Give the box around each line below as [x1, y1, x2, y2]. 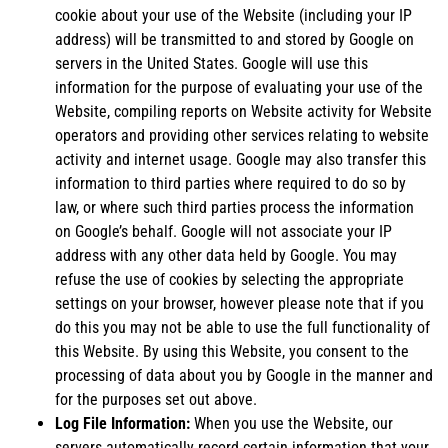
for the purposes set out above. [55, 389, 257, 409]
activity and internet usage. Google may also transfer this [55, 149, 426, 169]
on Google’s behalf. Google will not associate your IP [55, 221, 392, 241]
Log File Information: [55, 413, 190, 433]
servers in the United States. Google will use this [55, 53, 368, 73]
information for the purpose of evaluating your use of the [55, 77, 423, 97]
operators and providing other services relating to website [55, 125, 429, 145]
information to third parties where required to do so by [55, 173, 406, 193]
